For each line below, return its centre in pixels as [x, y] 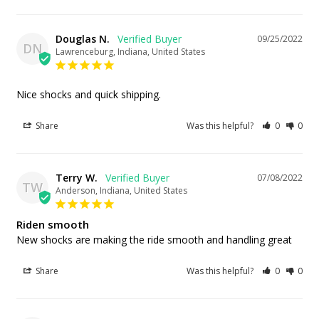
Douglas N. [83, 38]
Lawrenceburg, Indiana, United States [130, 51]
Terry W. [77, 177]
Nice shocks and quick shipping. [89, 94]
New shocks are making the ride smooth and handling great [154, 239]
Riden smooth [53, 224]
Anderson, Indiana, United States [121, 190]
